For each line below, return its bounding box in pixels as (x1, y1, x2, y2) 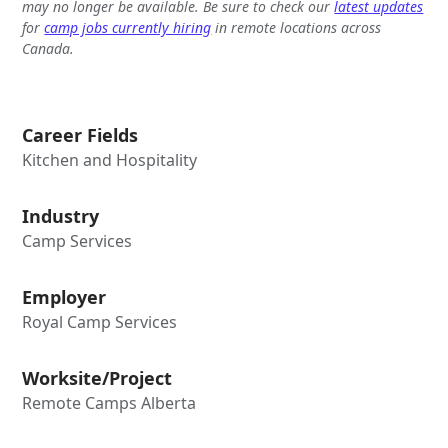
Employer (22, 284, 107, 309)
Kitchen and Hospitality (22, 148, 198, 171)
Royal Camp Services (22, 310, 178, 333)
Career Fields (22, 122, 139, 147)
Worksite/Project (22, 365, 173, 390)
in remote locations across (211, 17, 382, 37)
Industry (22, 203, 100, 228)
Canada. (22, 38, 75, 58)
